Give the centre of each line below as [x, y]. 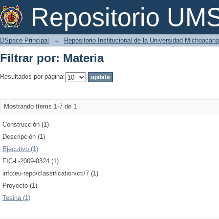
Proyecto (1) [20, 186]
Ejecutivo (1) [20, 149]
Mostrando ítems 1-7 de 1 [40, 106]
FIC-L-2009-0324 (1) [31, 161]
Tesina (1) [16, 198]
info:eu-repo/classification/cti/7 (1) [50, 173]
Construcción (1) [26, 124]
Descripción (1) [24, 137]
